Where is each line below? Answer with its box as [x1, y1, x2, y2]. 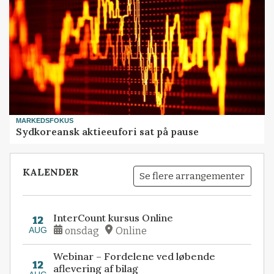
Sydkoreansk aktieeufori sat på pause [16, 125, 199, 138]
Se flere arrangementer [139, 170, 245, 182]
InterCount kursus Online [53, 211, 174, 224]
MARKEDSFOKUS [16, 116, 74, 124]
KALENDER [23, 166, 80, 179]
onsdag [65, 224, 100, 237]
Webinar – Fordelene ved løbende [53, 250, 216, 263]
